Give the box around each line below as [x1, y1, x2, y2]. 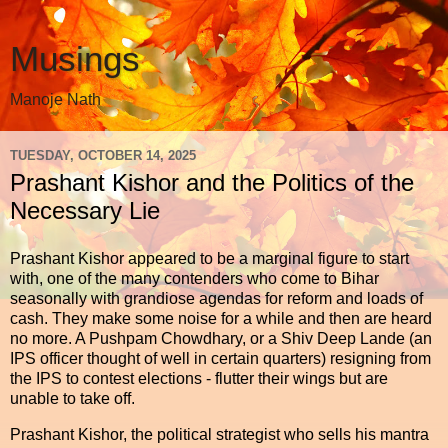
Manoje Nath [10, 91, 101, 108]
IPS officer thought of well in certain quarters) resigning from [10, 349, 431, 367]
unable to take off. [10, 389, 135, 407]
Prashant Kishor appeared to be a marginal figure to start [10, 249, 409, 267]
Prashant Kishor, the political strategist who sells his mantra [10, 425, 429, 443]
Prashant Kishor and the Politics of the [10, 169, 414, 196]
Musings [10, 40, 140, 78]
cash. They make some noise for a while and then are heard [10, 309, 432, 327]
